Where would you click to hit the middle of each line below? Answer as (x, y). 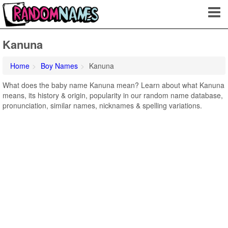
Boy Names (59, 66)
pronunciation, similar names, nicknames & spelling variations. (102, 105)
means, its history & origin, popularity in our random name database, (113, 95)
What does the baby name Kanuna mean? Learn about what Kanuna (113, 85)
